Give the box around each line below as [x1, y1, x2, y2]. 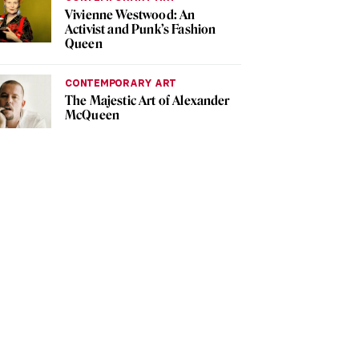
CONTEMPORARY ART [65, 77, 177, 89]
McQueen [65, 107, 120, 123]
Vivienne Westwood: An [65, 7, 196, 22]
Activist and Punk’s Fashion [65, 22, 216, 37]
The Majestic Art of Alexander [65, 93, 230, 108]
